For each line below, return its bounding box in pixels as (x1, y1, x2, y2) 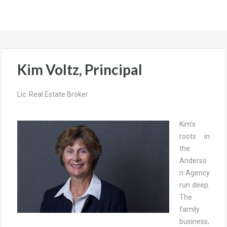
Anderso (179, 156, 207, 165)
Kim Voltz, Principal (17, 60, 142, 78)
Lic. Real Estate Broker (17, 90, 88, 98)
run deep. (179, 180, 210, 189)
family (179, 205, 200, 213)
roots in (179, 132, 210, 140)
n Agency (179, 168, 210, 177)
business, (179, 217, 209, 225)
